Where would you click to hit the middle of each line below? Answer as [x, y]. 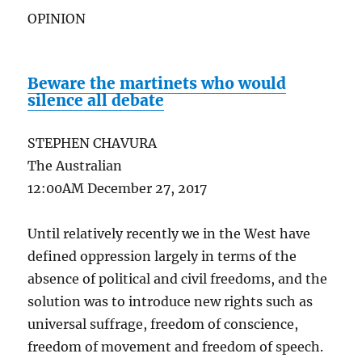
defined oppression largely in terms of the [162, 256]
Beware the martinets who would [157, 83]
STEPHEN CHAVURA [93, 143]
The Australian [75, 165]
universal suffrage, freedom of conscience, [163, 324]
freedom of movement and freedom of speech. [176, 346]
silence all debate [96, 100]
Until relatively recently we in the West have [169, 233]
